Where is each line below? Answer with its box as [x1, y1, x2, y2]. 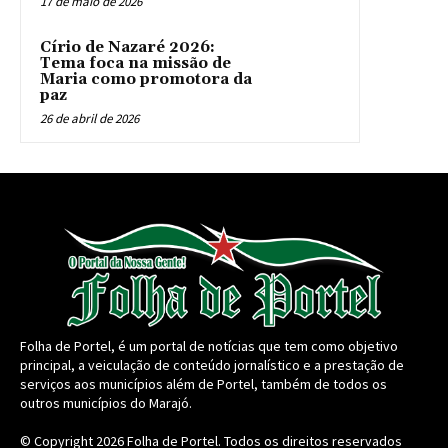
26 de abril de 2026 [40, 109, 139, 127]
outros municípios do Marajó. [20, 393, 192, 412]
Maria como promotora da [40, 69, 252, 89]
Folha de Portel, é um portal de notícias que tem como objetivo [20, 336, 398, 355]
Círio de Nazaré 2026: [40, 37, 215, 57]
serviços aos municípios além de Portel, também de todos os [20, 374, 387, 393]
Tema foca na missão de [40, 53, 231, 73]
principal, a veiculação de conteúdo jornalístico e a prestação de [20, 355, 404, 374]
